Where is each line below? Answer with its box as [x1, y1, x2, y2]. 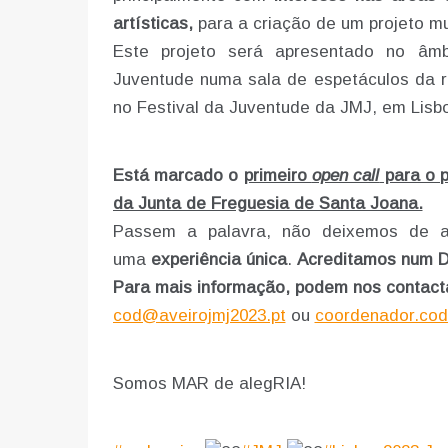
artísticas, [112, 14, 193, 34]
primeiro [243, 166, 312, 186]
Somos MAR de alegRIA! [112, 374, 306, 394]
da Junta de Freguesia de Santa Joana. [112, 194, 423, 214]
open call [311, 166, 380, 186]
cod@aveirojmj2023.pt [112, 306, 286, 326]
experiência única [150, 250, 287, 270]
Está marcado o [112, 166, 244, 186]
